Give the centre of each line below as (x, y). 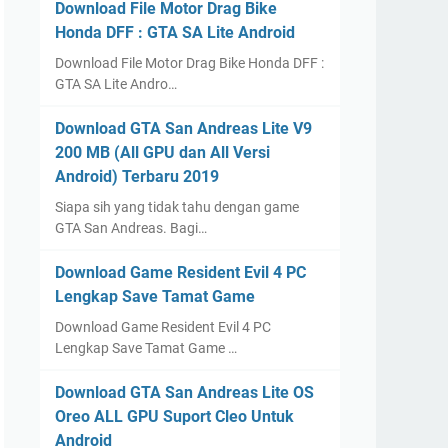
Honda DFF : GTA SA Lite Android (175, 32)
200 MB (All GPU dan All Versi (162, 152)
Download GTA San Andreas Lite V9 (183, 128)
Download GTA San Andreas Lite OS (184, 392)
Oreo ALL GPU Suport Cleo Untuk (174, 416)
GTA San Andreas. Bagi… (131, 228)
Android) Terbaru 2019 (137, 176)
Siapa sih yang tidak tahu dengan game (177, 207)
